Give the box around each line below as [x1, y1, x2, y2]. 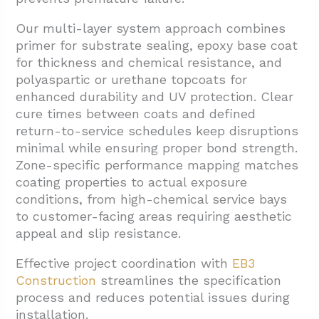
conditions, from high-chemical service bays [16, 191, 288, 206]
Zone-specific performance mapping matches [16, 157, 299, 172]
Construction [16, 272, 97, 288]
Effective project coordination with [16, 255, 233, 271]
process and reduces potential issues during [16, 289, 291, 305]
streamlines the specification [96, 272, 282, 288]
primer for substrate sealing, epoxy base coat [16, 37, 298, 53]
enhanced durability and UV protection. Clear [16, 88, 294, 104]
